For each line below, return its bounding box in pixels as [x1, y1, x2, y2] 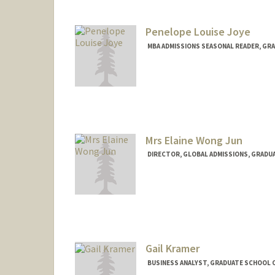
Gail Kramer [145, 241, 199, 256]
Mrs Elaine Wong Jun [145, 133, 242, 147]
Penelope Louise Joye [145, 24, 250, 39]
